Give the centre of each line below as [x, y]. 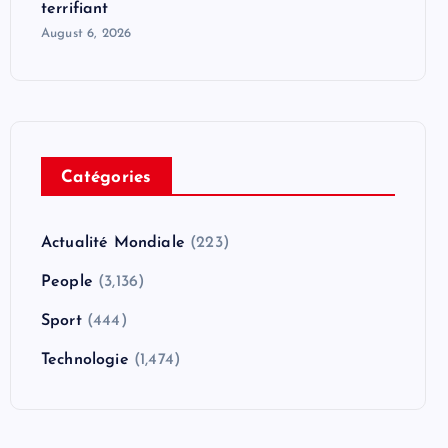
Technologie [85, 359]
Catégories [106, 177]
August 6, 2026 [86, 33]
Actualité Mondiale [113, 242]
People [67, 281]
